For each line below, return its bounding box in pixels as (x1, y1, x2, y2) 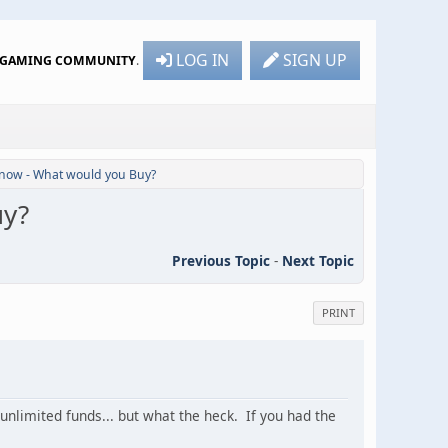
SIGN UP (283, 48, 347, 71)
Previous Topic (172, 250, 270, 270)
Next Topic (282, 250, 354, 270)
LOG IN (176, 48, 229, 71)
